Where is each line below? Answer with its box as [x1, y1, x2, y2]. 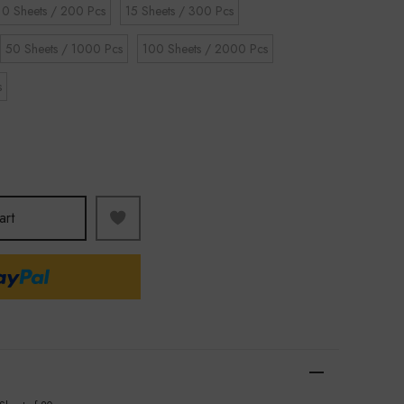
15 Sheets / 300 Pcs [125, 2, 234, 20]
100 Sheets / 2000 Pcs [142, 40, 268, 58]
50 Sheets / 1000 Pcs [5, 40, 123, 58]
